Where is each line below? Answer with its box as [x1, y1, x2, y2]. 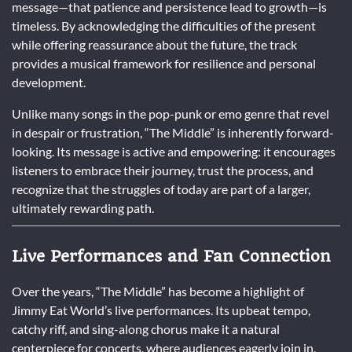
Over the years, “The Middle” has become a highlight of [12, 283, 304, 299]
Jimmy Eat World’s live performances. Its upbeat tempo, [12, 302, 310, 317]
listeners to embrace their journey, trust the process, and [12, 163, 313, 178]
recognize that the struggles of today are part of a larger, [12, 181, 310, 197]
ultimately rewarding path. [12, 200, 154, 216]
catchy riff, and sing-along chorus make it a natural [12, 321, 280, 336]
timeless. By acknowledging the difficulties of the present [12, 18, 316, 34]
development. [12, 75, 86, 90]
